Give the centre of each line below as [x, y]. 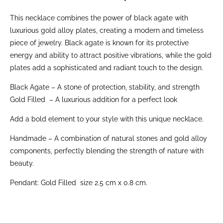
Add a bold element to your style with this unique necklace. [107, 119]
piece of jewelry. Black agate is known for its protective [99, 43]
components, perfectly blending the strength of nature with [107, 151]
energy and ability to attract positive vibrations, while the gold [111, 55]
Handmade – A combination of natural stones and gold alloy [109, 138]
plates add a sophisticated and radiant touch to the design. [107, 68]
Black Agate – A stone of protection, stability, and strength [105, 87]
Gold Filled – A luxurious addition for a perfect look [94, 100]
